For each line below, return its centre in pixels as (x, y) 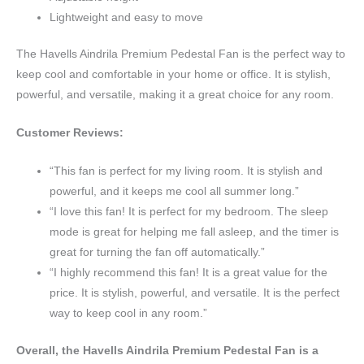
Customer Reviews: (70, 133)
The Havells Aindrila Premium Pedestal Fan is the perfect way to (181, 54)
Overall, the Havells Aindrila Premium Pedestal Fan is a (167, 350)
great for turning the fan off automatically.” (158, 253)
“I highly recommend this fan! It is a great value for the (189, 273)
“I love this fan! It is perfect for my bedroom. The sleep (189, 212)
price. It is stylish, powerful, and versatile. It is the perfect (195, 293)
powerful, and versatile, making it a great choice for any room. (175, 95)
